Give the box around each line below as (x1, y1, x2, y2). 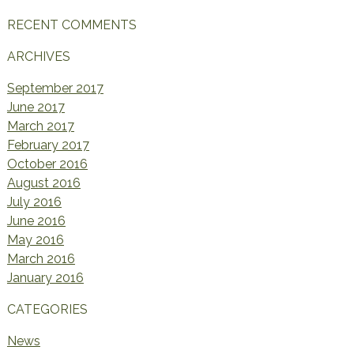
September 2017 (6, 81, 104, 96)
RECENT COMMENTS (6, 17, 137, 32)
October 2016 (6, 156, 88, 171)
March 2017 (6, 119, 74, 134)
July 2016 (6, 194, 62, 209)
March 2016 (6, 251, 75, 266)
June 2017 (6, 100, 65, 115)
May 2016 (6, 232, 64, 247)
